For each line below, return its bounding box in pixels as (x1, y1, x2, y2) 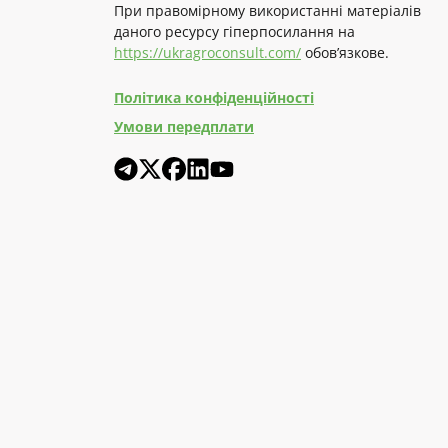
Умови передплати (114, 117, 254, 137)
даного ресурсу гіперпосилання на (114, 22, 355, 42)
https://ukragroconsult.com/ (114, 43, 301, 63)
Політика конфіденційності (114, 88, 314, 108)
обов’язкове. (301, 43, 389, 63)
